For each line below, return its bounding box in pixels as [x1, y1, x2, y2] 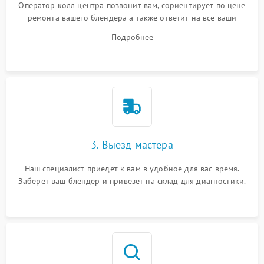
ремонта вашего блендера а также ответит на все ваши [27, 12, 237, 23]
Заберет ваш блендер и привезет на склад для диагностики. [18, 176, 246, 186]
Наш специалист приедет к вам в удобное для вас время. [24, 163, 240, 174]
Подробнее [111, 32, 153, 42]
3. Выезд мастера [91, 138, 173, 151]
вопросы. [115, 25, 149, 35]
